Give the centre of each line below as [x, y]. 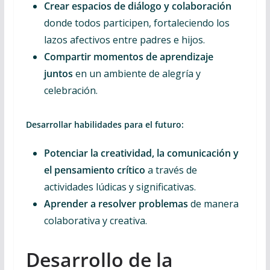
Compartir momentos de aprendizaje [128, 57]
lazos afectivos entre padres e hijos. [124, 40]
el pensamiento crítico [94, 170]
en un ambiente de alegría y [137, 74]
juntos [58, 74]
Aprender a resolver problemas [116, 204]
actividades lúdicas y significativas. [120, 187]
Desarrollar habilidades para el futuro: [105, 124]
